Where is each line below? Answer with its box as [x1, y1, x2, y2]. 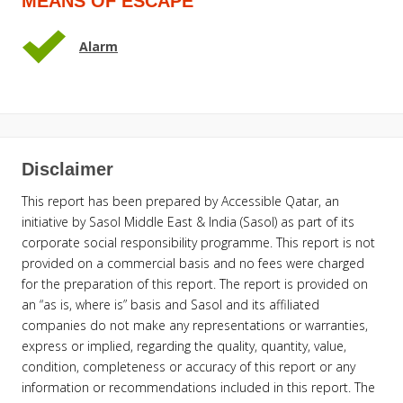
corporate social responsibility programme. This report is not [22, 233, 375, 251]
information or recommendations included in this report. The [22, 378, 375, 396]
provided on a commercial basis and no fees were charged [22, 254, 364, 272]
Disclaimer [22, 158, 113, 179]
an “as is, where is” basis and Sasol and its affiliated [22, 295, 319, 313]
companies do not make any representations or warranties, [22, 316, 368, 334]
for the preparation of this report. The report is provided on [22, 274, 368, 292]
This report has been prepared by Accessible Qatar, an [22, 192, 339, 210]
